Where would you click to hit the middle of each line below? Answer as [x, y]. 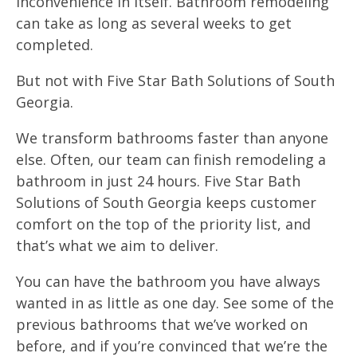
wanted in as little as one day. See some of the [175, 303]
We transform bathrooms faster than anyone [172, 138]
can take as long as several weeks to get [154, 23]
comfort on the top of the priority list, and [163, 224]
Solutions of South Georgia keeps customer [166, 202]
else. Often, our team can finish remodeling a [171, 159]
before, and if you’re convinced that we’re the [172, 346]
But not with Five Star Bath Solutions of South [175, 80]
